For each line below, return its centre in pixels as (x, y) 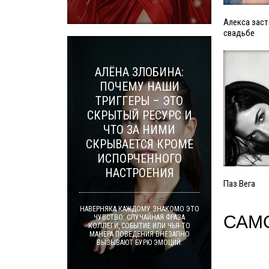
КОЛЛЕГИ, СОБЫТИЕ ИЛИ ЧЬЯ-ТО (139, 226)
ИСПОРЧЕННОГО (139, 159)
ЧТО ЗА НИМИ (139, 130)
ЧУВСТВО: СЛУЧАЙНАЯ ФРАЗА (139, 217)
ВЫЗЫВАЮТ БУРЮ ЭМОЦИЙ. (139, 243)
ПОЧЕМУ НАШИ (139, 86)
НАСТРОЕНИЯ (139, 173)
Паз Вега (239, 184)
